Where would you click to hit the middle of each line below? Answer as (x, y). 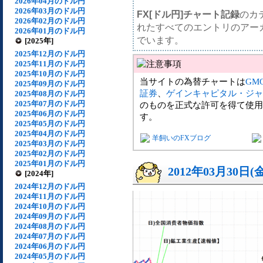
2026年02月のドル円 (50, 21)
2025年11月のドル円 (50, 64)
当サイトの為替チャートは (193, 81)
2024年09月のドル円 (50, 216)
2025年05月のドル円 (50, 124)
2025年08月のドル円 (50, 94)
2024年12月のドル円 (50, 186)
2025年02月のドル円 (50, 154)
